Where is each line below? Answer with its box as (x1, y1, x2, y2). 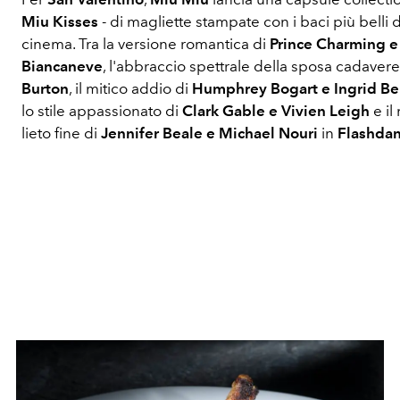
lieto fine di (21, 124, 101, 143)
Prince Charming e (265, 35, 398, 54)
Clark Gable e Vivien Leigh (181, 102, 370, 121)
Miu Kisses (21, 12, 98, 31)
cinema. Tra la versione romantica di (21, 35, 266, 54)
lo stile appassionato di (21, 102, 182, 121)
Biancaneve (21, 57, 103, 76)
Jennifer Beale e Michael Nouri (100, 124, 318, 143)
